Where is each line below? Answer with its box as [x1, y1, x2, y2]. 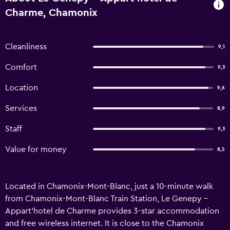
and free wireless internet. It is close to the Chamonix [5, 219, 204, 227]
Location [5, 84, 38, 92]
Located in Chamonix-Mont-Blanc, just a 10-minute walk [5, 182, 213, 190]
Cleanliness [5, 43, 47, 51]
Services [5, 104, 37, 112]
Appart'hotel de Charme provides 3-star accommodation [5, 207, 219, 215]
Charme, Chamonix [5, 8, 98, 18]
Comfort [5, 63, 37, 71]
